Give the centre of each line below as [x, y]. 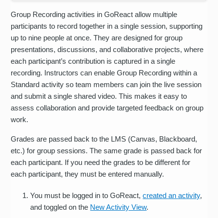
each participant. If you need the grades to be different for [101, 162]
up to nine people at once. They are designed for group [97, 37]
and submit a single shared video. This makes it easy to [99, 96]
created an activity [172, 195]
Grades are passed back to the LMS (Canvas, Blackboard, [104, 139]
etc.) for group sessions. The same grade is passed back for [107, 150]
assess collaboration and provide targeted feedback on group [107, 108]
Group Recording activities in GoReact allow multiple [94, 14]
